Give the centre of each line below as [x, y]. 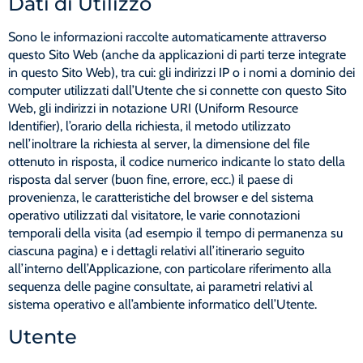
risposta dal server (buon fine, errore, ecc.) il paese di [150, 180]
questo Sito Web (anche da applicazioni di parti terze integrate [177, 55]
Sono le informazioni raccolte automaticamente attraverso [167, 37]
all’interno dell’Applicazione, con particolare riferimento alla [170, 269]
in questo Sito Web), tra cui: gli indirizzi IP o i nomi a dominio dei [181, 73]
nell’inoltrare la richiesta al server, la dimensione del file [159, 144]
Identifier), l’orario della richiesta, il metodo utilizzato [149, 126]
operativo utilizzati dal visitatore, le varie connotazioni [154, 216]
